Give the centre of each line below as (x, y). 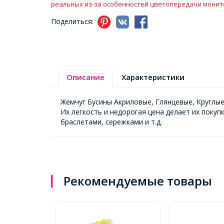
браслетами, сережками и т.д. (111, 122)
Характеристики (153, 77)
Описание (85, 77)
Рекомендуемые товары (138, 181)
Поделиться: (73, 21)
